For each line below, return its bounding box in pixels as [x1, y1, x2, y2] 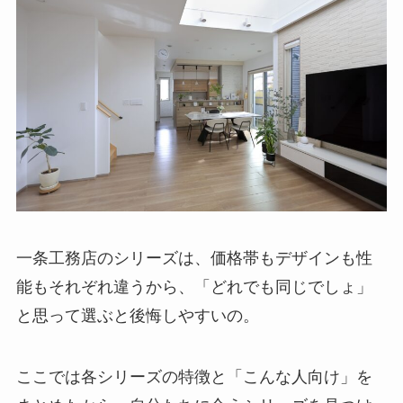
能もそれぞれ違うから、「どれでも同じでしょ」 [15, 278, 372, 297]
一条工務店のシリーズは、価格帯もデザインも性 [15, 249, 372, 268]
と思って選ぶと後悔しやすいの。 [15, 307, 259, 326]
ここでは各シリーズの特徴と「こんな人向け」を [15, 368, 372, 387]
